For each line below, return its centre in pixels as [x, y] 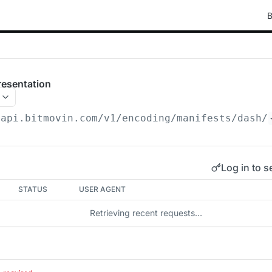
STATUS [33, 189]
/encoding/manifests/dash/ [192, 118]
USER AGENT [103, 189]
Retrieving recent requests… [146, 213]
